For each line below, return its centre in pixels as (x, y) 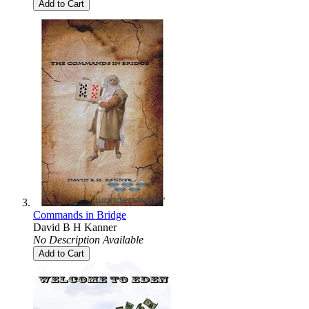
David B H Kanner (75, 227)
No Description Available (88, 239)
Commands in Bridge (80, 215)
